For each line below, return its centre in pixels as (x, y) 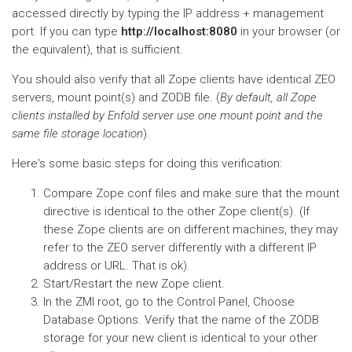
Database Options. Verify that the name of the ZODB (181, 320)
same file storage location (77, 134)
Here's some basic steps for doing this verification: (147, 163)
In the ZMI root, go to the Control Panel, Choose (169, 302)
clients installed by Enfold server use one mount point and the (167, 115)
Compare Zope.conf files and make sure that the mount (191, 193)
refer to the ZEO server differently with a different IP (180, 247)
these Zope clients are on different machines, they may (191, 229)
